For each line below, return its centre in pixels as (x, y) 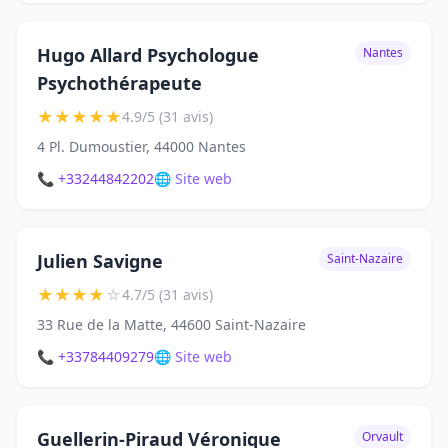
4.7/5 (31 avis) (167, 295)
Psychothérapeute (119, 83)
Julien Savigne (100, 261)
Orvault (382, 437)
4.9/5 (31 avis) (167, 117)
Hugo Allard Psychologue (148, 55)
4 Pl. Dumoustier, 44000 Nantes (141, 147)
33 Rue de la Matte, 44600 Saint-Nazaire (171, 325)
